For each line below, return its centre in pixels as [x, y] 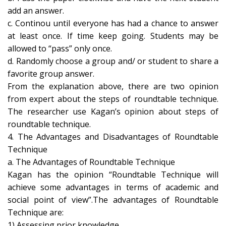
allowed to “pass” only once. [60, 48]
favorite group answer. [51, 74]
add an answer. [36, 11]
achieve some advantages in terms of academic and [113, 187]
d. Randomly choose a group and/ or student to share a [113, 61]
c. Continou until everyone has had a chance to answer [113, 23]
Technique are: [36, 212]
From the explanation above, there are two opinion [113, 86]
